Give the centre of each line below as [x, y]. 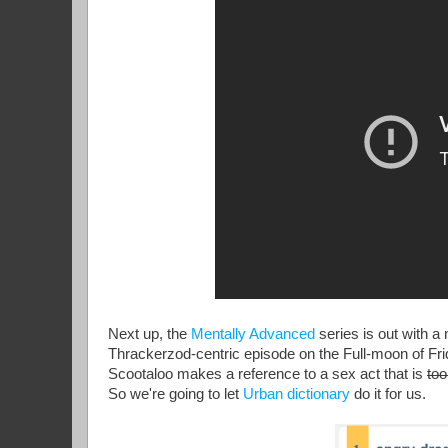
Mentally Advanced [253, 334]
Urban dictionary [296, 394]
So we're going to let [175, 394]
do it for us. [388, 394]
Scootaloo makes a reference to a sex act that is [267, 374]
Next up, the [149, 334]
